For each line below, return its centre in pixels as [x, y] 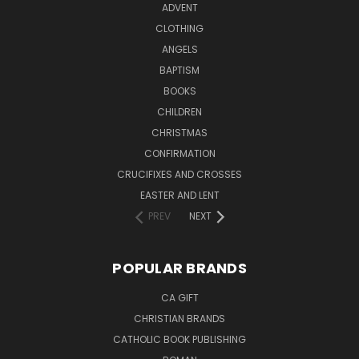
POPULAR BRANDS [179, 268]
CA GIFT [179, 297]
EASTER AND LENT [179, 195]
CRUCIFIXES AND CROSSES [179, 174]
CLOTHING [179, 28]
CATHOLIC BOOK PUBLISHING [179, 339]
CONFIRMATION [179, 153]
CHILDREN [179, 111]
